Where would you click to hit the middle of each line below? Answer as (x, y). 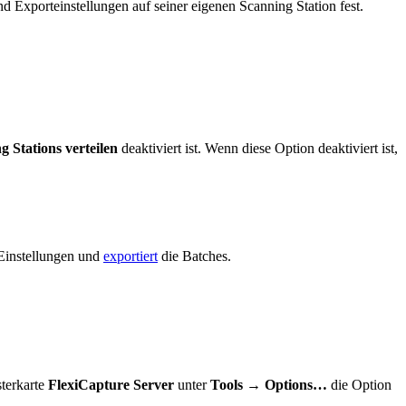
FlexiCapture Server (111, 385)
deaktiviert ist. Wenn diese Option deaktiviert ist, (258, 149)
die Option (359, 385)
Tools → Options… (269, 385)
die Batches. (194, 256)
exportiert (130, 256)
